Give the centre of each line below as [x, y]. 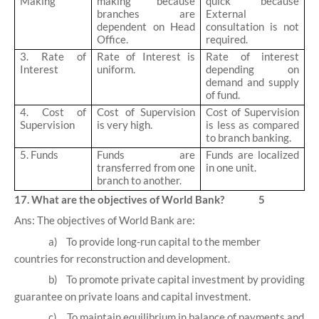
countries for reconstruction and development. [122, 258]
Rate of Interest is [146, 57]
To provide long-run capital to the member [163, 241]
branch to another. [140, 181]
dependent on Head [146, 27]
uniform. [116, 69]
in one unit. [231, 168]
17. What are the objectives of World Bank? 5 [140, 200]
